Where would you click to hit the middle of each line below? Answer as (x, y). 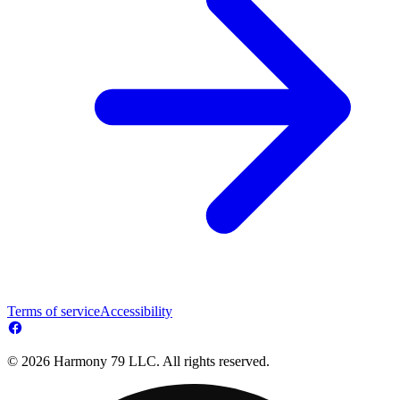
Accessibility (136, 311)
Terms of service (54, 311)
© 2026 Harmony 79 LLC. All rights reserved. (138, 361)
